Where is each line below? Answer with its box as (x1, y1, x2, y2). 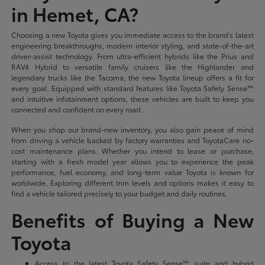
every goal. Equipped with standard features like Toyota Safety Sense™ (11, 82, 254, 93)
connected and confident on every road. (11, 104, 143, 114)
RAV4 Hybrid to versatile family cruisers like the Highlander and (11, 61, 254, 72)
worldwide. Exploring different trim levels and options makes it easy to (11, 177, 254, 188)
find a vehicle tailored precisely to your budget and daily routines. (11, 188, 228, 198)
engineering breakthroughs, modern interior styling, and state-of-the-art (11, 40, 254, 50)
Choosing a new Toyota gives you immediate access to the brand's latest (11, 29, 254, 40)
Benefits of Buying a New (11, 205, 254, 232)
